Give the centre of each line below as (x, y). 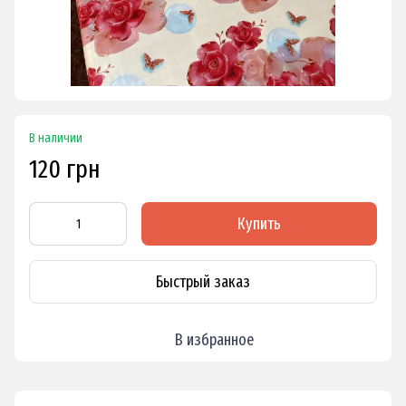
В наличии (56, 139)
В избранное (214, 340)
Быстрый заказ (203, 281)
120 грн (65, 169)
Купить (259, 224)
